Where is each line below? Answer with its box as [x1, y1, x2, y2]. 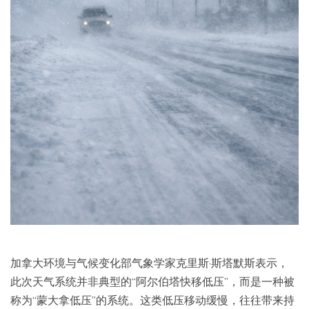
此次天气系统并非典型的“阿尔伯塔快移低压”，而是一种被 [10, 274, 295, 288]
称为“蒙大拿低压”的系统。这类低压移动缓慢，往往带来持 [10, 292, 295, 307]
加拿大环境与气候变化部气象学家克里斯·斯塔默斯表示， [10, 255, 288, 270]
